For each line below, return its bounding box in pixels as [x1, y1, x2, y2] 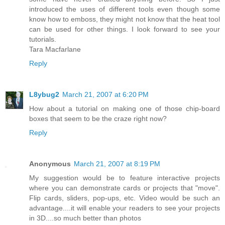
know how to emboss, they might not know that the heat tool [29, 15, 220, 23]
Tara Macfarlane [29, 45, 81, 53]
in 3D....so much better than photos [29, 213, 141, 222]
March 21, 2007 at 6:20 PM [62, 90, 149, 98]
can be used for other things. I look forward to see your [29, 25, 220, 33]
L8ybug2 [29, 90, 59, 98]
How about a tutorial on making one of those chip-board [29, 104, 220, 113]
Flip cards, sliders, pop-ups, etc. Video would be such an [29, 193, 220, 202]
